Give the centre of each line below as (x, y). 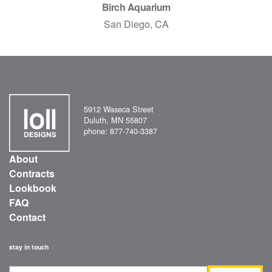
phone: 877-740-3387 (121, 131)
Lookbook (33, 188)
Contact (27, 217)
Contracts (32, 173)
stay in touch (29, 247)
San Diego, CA (136, 24)
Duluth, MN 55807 (116, 120)
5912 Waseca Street (119, 109)
